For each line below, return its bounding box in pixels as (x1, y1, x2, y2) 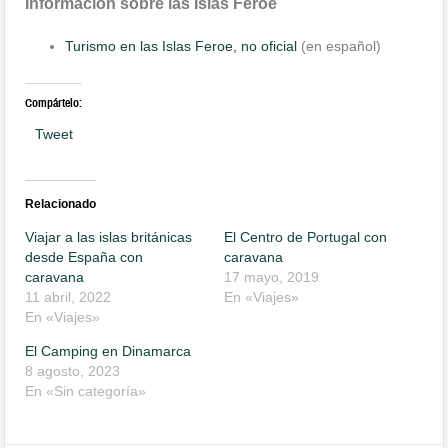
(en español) (297, 37, 382, 54)
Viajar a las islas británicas (25, 228, 193, 245)
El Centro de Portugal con (224, 228, 387, 245)
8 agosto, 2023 (25, 362, 121, 379)
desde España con (25, 248, 144, 265)
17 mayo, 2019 (224, 268, 319, 285)
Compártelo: (25, 95, 83, 110)
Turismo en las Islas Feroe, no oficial (65, 37, 298, 54)
